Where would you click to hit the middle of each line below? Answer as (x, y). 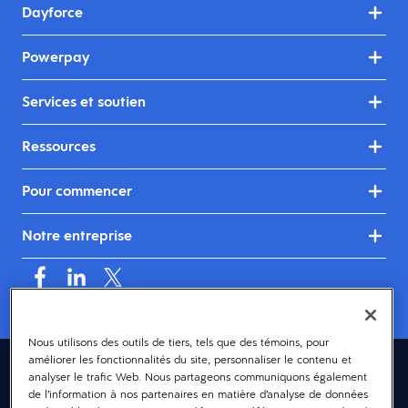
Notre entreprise (77, 236)
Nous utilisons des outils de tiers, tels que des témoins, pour (178, 342)
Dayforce (52, 13)
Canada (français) (204, 376)
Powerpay (56, 57)
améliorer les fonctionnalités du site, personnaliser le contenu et (189, 359)
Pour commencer (77, 191)
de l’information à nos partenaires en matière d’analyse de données (198, 394)
